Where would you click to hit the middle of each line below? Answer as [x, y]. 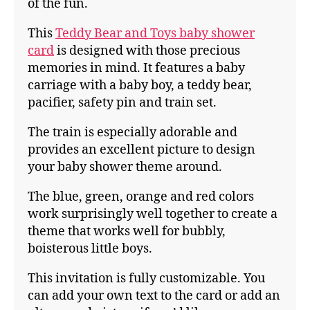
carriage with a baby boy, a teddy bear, [140, 86]
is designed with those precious [147, 51]
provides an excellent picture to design [142, 150]
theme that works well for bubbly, [127, 232]
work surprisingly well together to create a [153, 215]
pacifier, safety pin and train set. [122, 103]
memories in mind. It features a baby [136, 69]
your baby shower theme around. [125, 167]
